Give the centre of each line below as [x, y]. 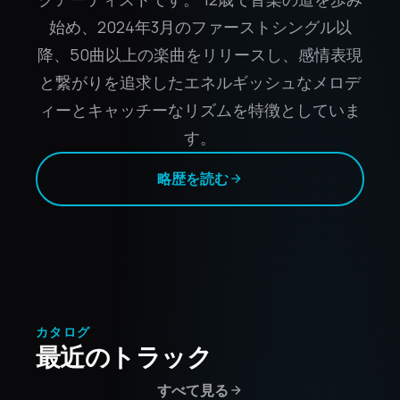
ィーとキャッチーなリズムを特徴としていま [200, 109]
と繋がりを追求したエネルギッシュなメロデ [200, 82]
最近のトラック [124, 357]
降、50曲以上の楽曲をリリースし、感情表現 [200, 54]
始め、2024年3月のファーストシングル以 [200, 26]
